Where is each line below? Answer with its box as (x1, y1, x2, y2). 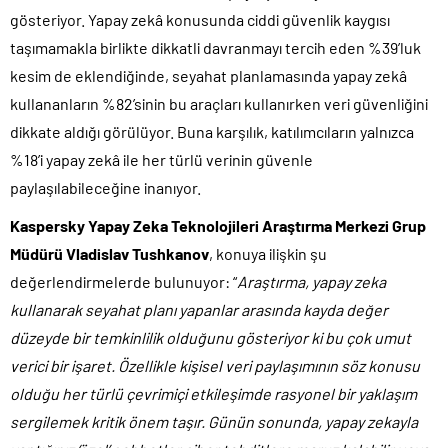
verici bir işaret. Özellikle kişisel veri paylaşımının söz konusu (10, 355, 420, 375)
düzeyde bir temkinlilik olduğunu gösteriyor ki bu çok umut (10, 327, 411, 347)
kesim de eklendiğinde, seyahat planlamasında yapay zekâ (10, 65, 407, 85)
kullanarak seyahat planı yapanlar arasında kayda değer (10, 299, 388, 319)
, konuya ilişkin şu (209, 243, 327, 263)
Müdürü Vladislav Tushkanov (10, 243, 209, 263)
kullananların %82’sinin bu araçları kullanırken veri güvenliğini (10, 93, 428, 113)
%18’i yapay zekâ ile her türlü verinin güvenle (10, 149, 313, 169)
